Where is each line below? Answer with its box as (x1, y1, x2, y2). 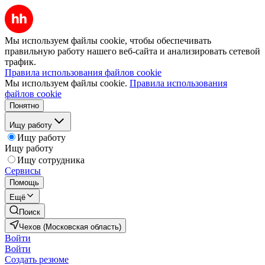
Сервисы (5, 166, 41, 176)
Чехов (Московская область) (19, 222, 121, 231)
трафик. (5, 57, 36, 67)
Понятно (9, 101, 39, 110)
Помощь (9, 178, 39, 187)
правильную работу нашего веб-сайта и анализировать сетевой (5, 46, 260, 56)
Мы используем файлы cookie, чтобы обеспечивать (5, 35, 211, 46)
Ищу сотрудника (17, 155, 85, 165)
